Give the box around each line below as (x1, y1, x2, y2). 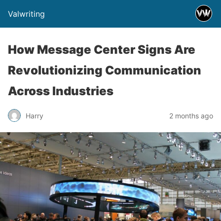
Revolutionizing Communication (8, 63, 201, 77)
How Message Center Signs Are (8, 42, 195, 57)
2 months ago (169, 111, 213, 120)
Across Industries (8, 84, 113, 98)
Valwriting (8, 9, 45, 19)
